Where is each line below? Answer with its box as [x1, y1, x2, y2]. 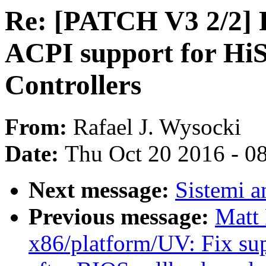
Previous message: [28, 204, 215, 230]
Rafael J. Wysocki [73, 114, 241, 140]
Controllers [5, 69, 141, 100]
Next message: [28, 177, 175, 203]
